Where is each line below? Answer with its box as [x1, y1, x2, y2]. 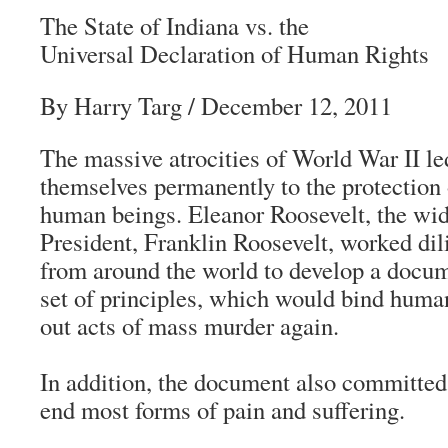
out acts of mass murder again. [40, 309, 339, 342]
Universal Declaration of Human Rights [40, 37, 429, 70]
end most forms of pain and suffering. [40, 393, 405, 426]
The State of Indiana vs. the [40, 9, 309, 42]
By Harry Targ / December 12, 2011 [40, 89, 392, 122]
